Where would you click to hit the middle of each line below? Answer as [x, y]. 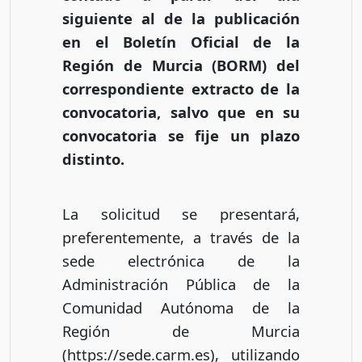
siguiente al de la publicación [181, 18]
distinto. [95, 158]
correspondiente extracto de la [181, 88]
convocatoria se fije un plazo [181, 135]
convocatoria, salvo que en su [181, 112]
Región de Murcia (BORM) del [181, 65]
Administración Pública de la [181, 284]
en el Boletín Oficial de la [181, 41]
